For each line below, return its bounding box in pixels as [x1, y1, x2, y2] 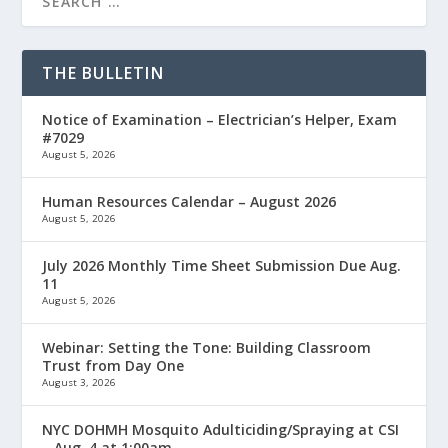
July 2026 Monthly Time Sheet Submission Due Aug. [42, 255, 402, 275]
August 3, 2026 [42, 375, 117, 389]
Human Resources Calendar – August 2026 [42, 191, 337, 211]
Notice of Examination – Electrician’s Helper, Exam [42, 109, 398, 129]
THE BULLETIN [42, 61, 164, 84]
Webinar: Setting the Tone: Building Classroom [42, 337, 372, 357]
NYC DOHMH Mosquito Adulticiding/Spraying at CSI [42, 419, 400, 439]
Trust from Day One [42, 355, 185, 375]
